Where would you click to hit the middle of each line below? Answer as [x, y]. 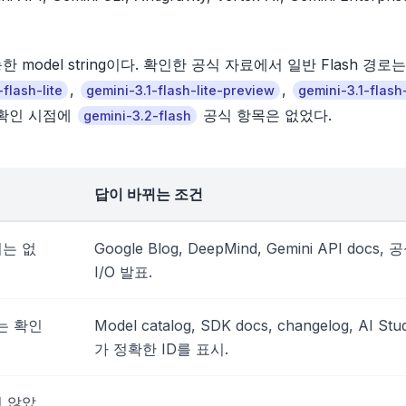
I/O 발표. [123, 272]
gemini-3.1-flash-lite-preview [180, 91]
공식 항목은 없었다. [265, 116]
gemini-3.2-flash [137, 116]
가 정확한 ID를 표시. [161, 349]
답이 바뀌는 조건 [149, 194]
